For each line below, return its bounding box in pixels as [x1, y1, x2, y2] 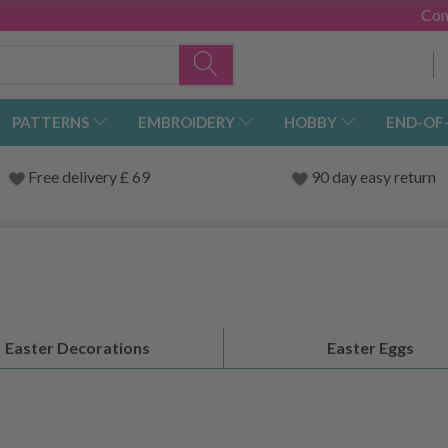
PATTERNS [12, 113, 89, 132]
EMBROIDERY [138, 113, 235, 132]
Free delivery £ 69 [27, 167, 150, 187]
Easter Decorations [5, 338, 151, 358]
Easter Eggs [326, 338, 414, 358]
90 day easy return [310, 167, 436, 187]
